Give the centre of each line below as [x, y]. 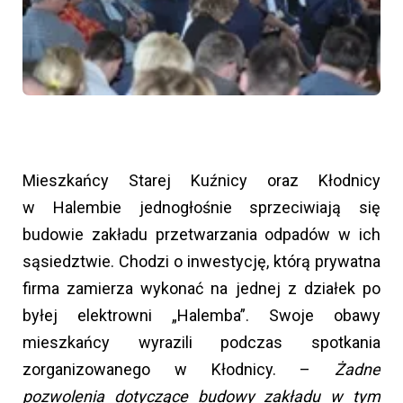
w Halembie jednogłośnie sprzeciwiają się [201, 207]
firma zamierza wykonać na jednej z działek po [201, 288]
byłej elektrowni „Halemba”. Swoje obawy [201, 315]
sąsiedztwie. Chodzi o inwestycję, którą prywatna [201, 261]
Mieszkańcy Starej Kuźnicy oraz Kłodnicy [201, 180]
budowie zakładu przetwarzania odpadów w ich [201, 234]
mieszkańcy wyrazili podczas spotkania [201, 342]
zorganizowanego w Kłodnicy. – [179, 369]
